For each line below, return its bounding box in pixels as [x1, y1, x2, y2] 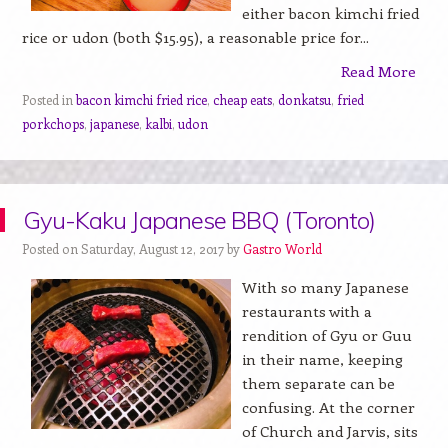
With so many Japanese [241, 276, 409, 297]
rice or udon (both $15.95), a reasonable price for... [21, 26, 369, 47]
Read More [341, 60, 417, 81]
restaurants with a [241, 300, 372, 321]
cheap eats [212, 90, 272, 108]
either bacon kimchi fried [241, 2, 419, 23]
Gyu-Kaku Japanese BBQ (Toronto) [23, 204, 376, 235]
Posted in [21, 90, 76, 108]
